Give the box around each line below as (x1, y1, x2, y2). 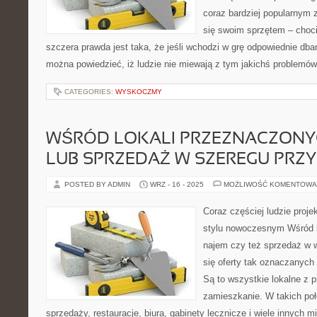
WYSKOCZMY (115, 88, 162, 96)
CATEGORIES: (64, 88, 115, 96)
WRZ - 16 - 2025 (150, 180, 204, 188)
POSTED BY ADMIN (64, 180, 132, 188)
